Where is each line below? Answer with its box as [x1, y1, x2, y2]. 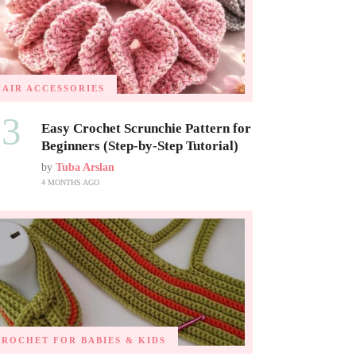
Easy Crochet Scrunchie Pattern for [41, 120, 251, 136]
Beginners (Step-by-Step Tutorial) [41, 137, 238, 153]
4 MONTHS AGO [41, 177, 99, 187]
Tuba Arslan [55, 161, 114, 173]
